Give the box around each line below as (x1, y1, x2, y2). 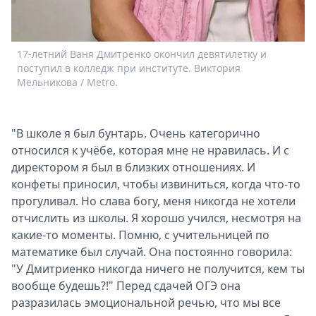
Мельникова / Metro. (17, 75, 118, 90)
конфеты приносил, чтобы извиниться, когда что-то (11, 176, 300, 193)
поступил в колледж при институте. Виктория (17, 61, 241, 75)
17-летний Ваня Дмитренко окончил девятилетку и (17, 47, 267, 61)
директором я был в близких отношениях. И (11, 159, 255, 176)
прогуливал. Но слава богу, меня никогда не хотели (11, 193, 296, 209)
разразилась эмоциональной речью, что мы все (11, 295, 281, 311)
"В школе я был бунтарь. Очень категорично (11, 126, 260, 142)
